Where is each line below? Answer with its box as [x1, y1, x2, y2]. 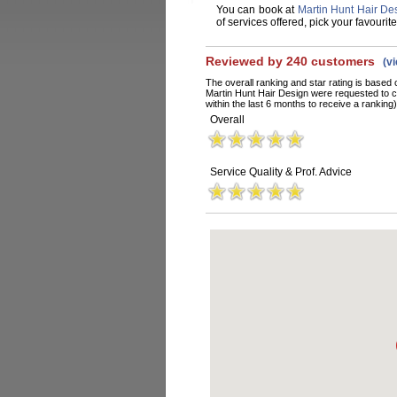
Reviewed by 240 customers [206, 54, 378, 68]
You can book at [216, 4, 298, 16]
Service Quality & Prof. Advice [210, 166, 352, 178]
